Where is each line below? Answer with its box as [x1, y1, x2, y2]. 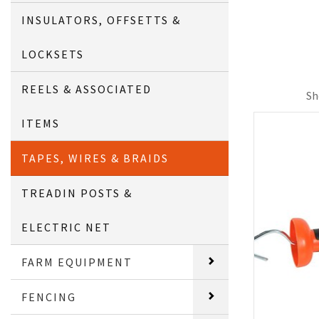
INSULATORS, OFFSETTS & [21, 13, 182, 27]
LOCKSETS [21, 47, 85, 61]
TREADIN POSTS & [21, 186, 133, 200]
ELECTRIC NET [21, 220, 112, 234]
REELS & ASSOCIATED [21, 82, 152, 96]
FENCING [21, 290, 77, 304]
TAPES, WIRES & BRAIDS [21, 151, 169, 165]
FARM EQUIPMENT [21, 255, 133, 269]
